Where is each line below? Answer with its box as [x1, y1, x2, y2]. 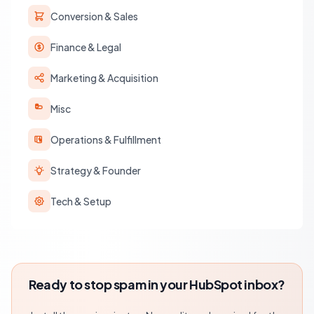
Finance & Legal [50, 41, 121, 53]
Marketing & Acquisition [50, 71, 158, 84]
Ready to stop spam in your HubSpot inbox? [29, 276, 285, 292]
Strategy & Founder [50, 164, 141, 177]
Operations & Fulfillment [50, 133, 161, 146]
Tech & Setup [50, 195, 111, 207]
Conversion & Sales [50, 10, 138, 22]
